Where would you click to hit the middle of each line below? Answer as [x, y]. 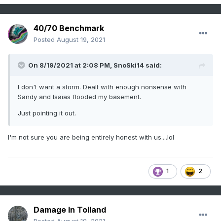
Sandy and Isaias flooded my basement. [79, 97]
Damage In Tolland [70, 210]
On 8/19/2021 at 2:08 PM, [71, 65]
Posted [45, 40]
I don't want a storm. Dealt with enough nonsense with [102, 87]
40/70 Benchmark [69, 28]
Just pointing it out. [47, 113]
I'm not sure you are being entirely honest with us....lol [91, 137]
